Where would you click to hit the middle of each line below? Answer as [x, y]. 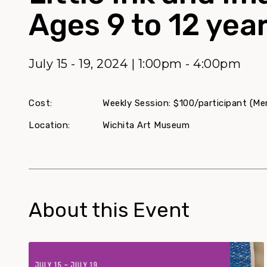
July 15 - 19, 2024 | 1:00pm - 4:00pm [135, 64]
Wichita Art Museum [146, 125]
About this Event [109, 210]
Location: [49, 125]
